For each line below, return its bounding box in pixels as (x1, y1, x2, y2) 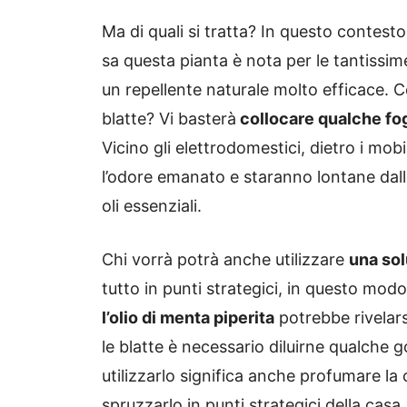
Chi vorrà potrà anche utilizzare (102, 249, 349, 269)
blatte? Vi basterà (102, 108, 236, 128)
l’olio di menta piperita (102, 307, 274, 327)
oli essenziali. (102, 195, 202, 215)
